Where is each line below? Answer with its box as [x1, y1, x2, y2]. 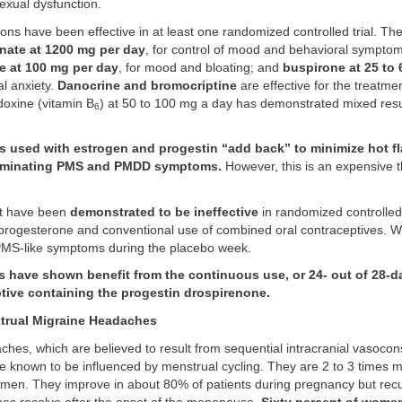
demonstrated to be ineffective [70, 205, 258, 219]
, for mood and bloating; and [118, 60, 283, 74]
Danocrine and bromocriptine [57, 78, 237, 92]
